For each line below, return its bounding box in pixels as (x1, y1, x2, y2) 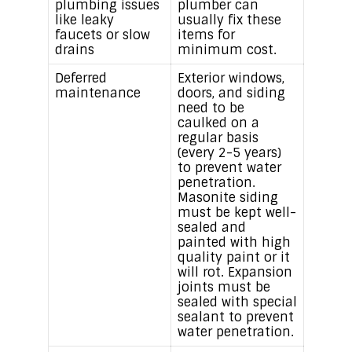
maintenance (54, 85, 141, 102)
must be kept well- (177, 204, 296, 222)
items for (177, 27, 235, 44)
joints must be (177, 279, 270, 296)
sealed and (177, 219, 246, 236)
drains (54, 42, 94, 59)
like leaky (54, 12, 114, 29)
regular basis (177, 130, 258, 147)
